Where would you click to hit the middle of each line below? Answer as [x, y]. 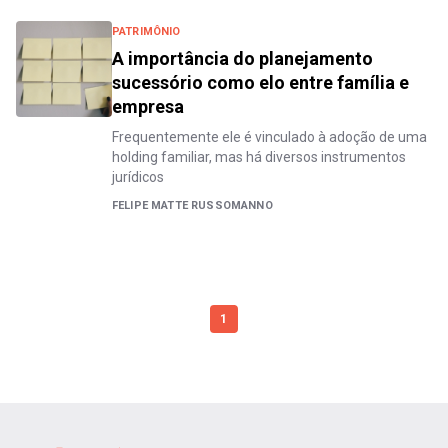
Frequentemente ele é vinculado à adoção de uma [269, 136]
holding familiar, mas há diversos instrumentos [259, 156]
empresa [148, 106]
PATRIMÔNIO [146, 31]
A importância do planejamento [242, 58]
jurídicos [138, 176]
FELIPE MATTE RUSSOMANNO [192, 205]
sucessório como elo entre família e [260, 82]
